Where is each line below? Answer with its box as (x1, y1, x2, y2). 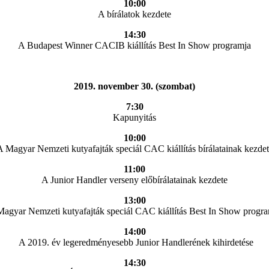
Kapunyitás (113, 112, 156, 122)
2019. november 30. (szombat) (74, 80, 195, 91)
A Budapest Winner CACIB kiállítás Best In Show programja (18, 40, 251, 50)
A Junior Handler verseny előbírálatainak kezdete (41, 174, 228, 185)
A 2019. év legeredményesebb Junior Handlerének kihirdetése (16, 237, 253, 247)
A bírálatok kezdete (98, 8, 171, 19)
